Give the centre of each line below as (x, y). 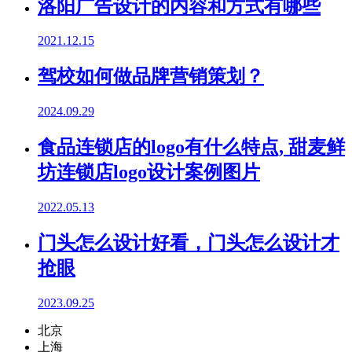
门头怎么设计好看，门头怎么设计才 (189, 243)
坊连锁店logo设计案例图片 (149, 172)
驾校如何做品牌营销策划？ (151, 77)
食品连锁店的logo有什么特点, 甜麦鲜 (191, 147)
